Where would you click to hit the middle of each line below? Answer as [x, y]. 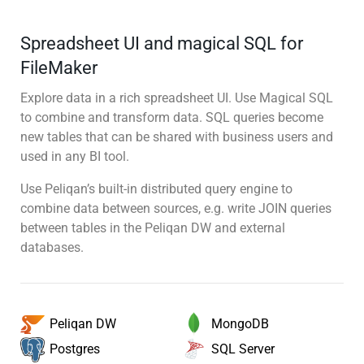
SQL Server [243, 349]
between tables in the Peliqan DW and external [153, 227]
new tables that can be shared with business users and [177, 136]
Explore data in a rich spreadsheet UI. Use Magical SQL [177, 97]
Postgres [75, 349]
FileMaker [59, 67]
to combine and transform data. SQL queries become [172, 117]
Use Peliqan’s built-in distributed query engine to [156, 188]
